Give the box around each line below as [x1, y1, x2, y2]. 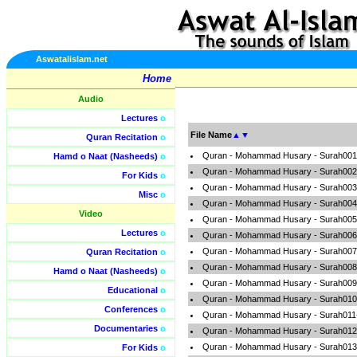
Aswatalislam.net [36, 54, 108, 64]
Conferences [104, 304, 158, 314]
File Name [190, 130, 232, 139]
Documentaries [94, 324, 158, 333]
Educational [108, 285, 158, 295]
